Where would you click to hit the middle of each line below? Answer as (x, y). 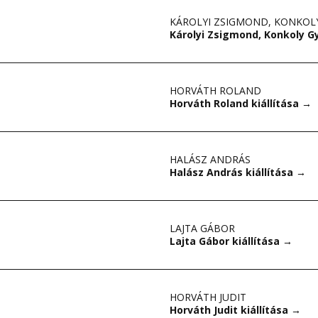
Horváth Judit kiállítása (230, 310)
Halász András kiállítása (233, 172)
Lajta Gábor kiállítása (226, 241)
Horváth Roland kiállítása (236, 103)
